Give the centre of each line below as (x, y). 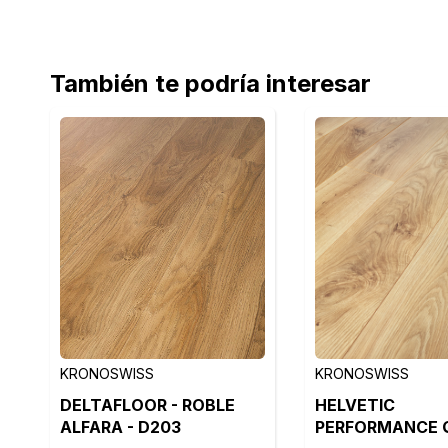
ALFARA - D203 (120, 427)
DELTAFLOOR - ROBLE (147, 405)
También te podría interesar (210, 83)
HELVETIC (354, 405)
